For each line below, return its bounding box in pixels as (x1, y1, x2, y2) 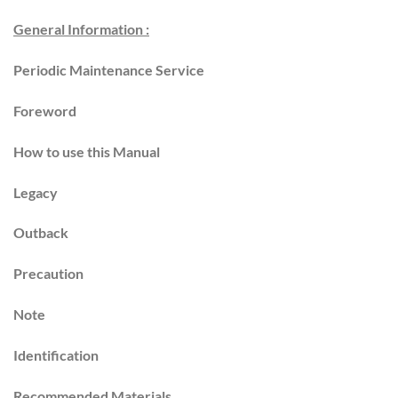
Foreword (13, 101, 76, 119)
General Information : (13, 20, 149, 38)
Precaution (13, 265, 84, 283)
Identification (13, 346, 99, 363)
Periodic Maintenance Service (13, 61, 204, 79)
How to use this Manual (13, 142, 160, 160)
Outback (13, 224, 68, 242)
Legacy (13, 183, 58, 201)
